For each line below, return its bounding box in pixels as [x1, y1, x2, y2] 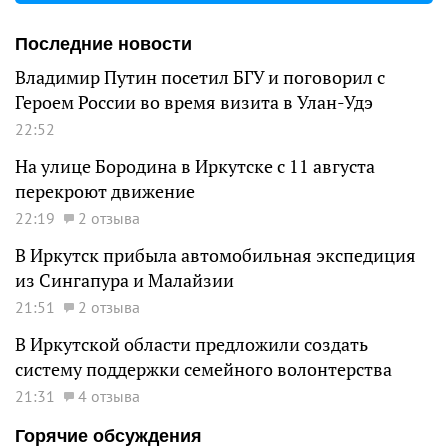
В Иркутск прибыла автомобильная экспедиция [15, 244, 416, 267]
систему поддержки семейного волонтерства [15, 358, 392, 381]
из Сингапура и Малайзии [15, 269, 234, 292]
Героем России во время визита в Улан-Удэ [15, 91, 373, 114]
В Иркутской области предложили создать [15, 333, 368, 356]
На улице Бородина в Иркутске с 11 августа [15, 155, 375, 178]
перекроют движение [15, 180, 195, 203]
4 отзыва [78, 386, 140, 406]
